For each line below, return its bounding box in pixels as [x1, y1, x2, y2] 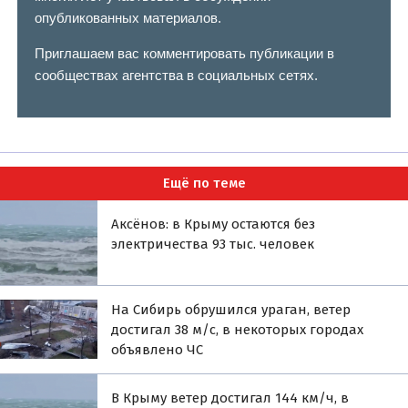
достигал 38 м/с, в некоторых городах [111, 321, 364, 338]
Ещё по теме [162, 175, 246, 192]
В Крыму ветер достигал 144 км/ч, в [111, 389, 350, 406]
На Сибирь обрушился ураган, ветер [111, 301, 352, 318]
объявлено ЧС [111, 341, 204, 358]
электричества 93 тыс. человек [111, 235, 315, 252]
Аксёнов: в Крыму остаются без [111, 215, 316, 232]
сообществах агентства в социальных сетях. [34, 67, 318, 84]
